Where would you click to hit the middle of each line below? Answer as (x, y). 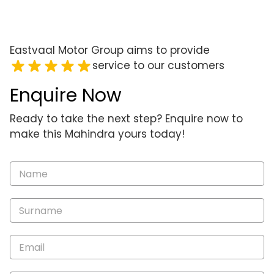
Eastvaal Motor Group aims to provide (110, 50)
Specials (31, 245)
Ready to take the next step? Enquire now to (126, 119)
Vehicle (28, 168)
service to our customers (158, 65)
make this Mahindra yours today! (97, 134)
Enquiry (28, 183)
